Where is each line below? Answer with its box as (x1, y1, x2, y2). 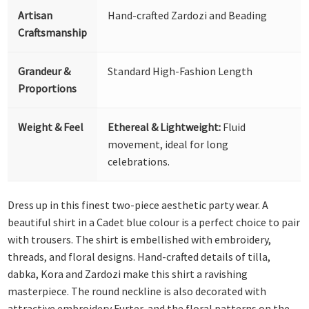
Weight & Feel (18, 119, 84, 134)
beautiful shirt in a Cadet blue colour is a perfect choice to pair (8, 215, 301, 230)
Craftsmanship (18, 25, 88, 39)
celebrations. (108, 154, 170, 168)
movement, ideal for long (108, 137, 229, 151)
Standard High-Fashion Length (108, 63, 253, 78)
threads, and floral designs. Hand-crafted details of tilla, (8, 250, 271, 264)
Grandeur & (18, 63, 71, 78)
